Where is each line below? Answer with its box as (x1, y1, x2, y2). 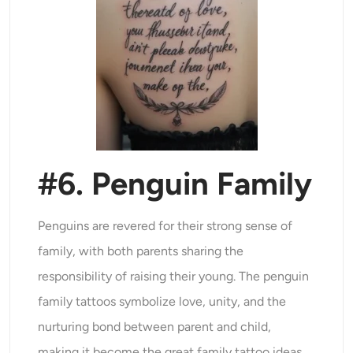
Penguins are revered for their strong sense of (38, 218, 293, 234)
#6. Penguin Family (38, 165, 313, 203)
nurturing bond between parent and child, (38, 319, 272, 335)
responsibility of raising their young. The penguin (38, 269, 310, 284)
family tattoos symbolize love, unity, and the (38, 294, 287, 310)
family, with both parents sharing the (38, 243, 244, 259)
